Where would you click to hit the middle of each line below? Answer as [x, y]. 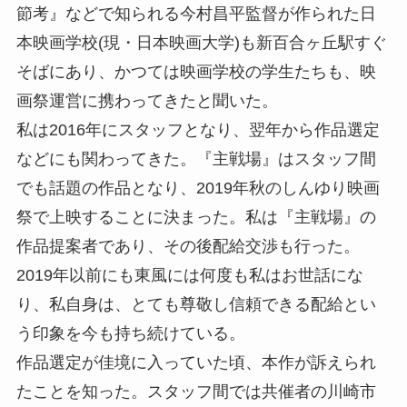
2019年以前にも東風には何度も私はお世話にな [189, 275]
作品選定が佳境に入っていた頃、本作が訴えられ [196, 362]
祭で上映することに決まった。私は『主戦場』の [196, 217]
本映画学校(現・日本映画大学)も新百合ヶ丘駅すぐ [201, 42]
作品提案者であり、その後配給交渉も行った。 [188, 246]
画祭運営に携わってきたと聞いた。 [147, 100]
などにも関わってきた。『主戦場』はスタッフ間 [196, 159]
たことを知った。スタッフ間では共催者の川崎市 [196, 391]
